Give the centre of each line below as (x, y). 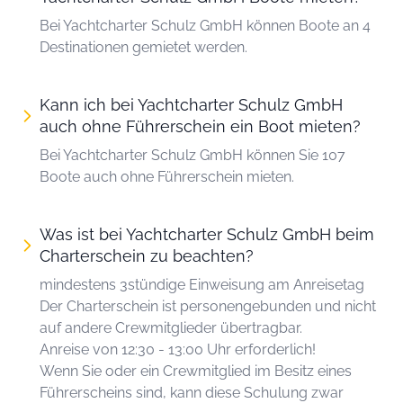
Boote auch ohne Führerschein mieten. (167, 177)
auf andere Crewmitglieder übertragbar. (171, 328)
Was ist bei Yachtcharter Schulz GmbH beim (207, 235)
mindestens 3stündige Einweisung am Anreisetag (202, 285)
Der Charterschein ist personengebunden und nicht (208, 307)
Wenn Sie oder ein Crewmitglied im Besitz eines (196, 372)
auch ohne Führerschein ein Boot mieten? (200, 127)
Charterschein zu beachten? (147, 256)
